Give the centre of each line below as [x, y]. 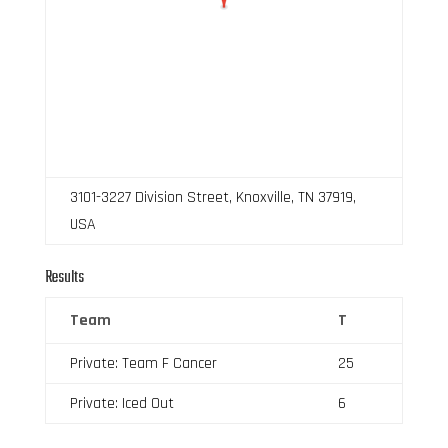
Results [64, 277]
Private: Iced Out [121, 403]
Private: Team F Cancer [143, 363]
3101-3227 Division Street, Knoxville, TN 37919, [212, 197]
